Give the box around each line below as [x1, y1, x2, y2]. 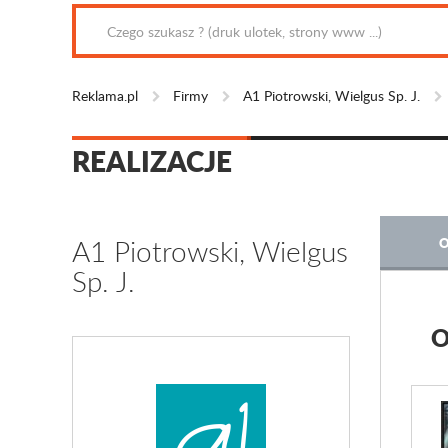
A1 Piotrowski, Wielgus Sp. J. [243, 86, 420, 105]
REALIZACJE [72, 141, 232, 181]
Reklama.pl [72, 86, 138, 105]
